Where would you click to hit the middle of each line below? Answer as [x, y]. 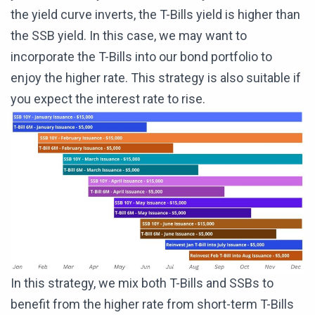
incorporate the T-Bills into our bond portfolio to [141, 57]
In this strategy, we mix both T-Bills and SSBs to [142, 283]
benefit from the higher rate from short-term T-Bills [152, 304]
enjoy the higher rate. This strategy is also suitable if [156, 78]
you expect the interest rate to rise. [108, 99]
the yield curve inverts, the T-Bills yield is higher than [155, 15]
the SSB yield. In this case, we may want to [129, 36]
